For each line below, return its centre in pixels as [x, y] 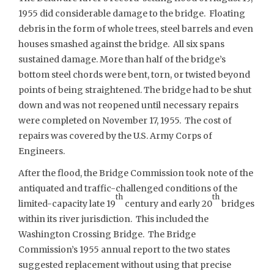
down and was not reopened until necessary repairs [128, 105]
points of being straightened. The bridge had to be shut [135, 90]
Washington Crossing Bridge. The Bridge [107, 234]
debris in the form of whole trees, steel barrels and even [136, 29]
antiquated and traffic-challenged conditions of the [128, 188]
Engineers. [42, 151]
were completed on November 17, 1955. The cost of [125, 120]
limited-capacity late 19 [67, 203]
